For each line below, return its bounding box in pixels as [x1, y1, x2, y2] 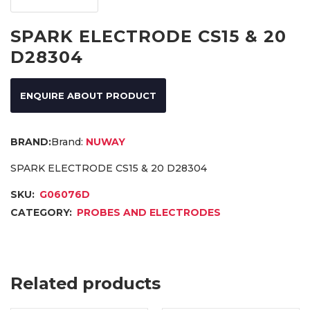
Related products [10, 273, 160, 294]
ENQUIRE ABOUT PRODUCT [20, 90, 156, 102]
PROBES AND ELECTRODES [77, 206, 221, 219]
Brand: [51, 136, 83, 149]
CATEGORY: [10, 206, 75, 219]
